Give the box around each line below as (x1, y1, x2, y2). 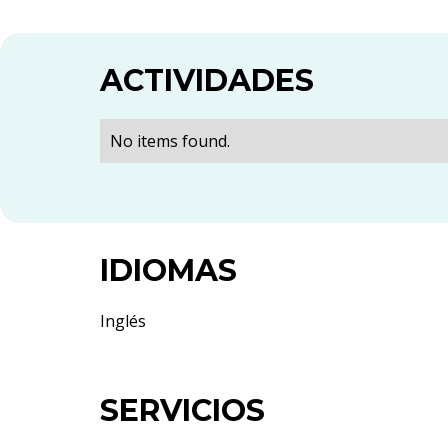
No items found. (110, 129, 230, 152)
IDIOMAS (100, 251, 237, 289)
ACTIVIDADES (100, 61, 314, 99)
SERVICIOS (100, 391, 265, 429)
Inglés (100, 309, 146, 332)
